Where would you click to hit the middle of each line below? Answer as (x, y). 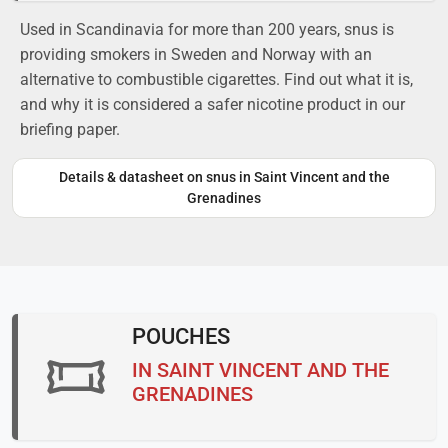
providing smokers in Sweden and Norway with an (196, 54)
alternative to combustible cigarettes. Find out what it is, (216, 79)
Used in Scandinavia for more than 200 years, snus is (207, 29)
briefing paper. (70, 129)
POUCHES (181, 336)
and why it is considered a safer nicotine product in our (212, 104)
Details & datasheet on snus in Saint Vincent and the (224, 176)
